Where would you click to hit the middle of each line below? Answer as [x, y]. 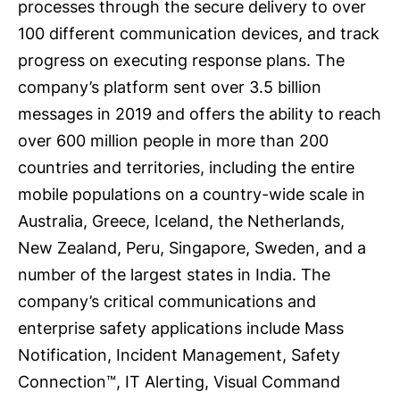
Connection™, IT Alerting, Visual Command [179, 381]
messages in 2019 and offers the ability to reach [200, 113]
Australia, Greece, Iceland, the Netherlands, [181, 221]
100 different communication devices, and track [199, 33]
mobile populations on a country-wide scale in [192, 194]
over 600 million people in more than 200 [173, 140]
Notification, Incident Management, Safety [179, 354]
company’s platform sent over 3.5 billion [170, 87]
